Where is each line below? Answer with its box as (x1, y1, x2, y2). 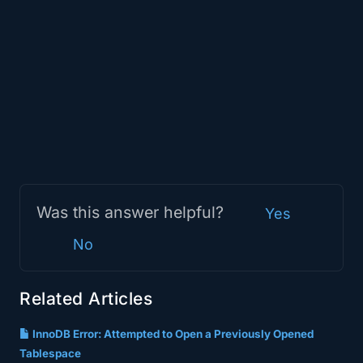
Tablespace (19, 347, 81, 360)
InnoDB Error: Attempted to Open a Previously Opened (30, 327, 314, 340)
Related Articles (19, 288, 152, 309)
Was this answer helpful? (36, 203, 228, 222)
